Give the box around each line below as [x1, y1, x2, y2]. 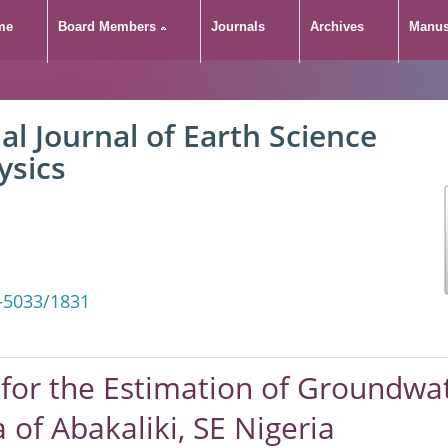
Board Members [58, 19, 156, 34]
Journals [211, 19, 265, 34]
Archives [310, 19, 364, 34]
